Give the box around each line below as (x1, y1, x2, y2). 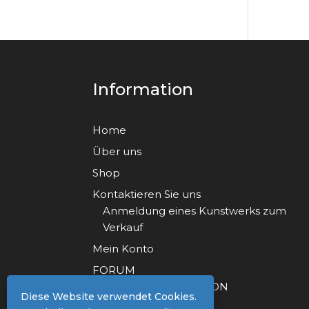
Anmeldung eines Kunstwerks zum (103, 204, 287, 218)
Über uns (92, 145, 142, 159)
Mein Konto (92, 242, 154, 256)
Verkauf (103, 221, 143, 235)
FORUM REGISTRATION (103, 280, 229, 294)
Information (92, 79, 194, 100)
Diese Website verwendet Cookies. (21, 290, 197, 303)
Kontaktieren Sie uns (92, 188, 201, 201)
